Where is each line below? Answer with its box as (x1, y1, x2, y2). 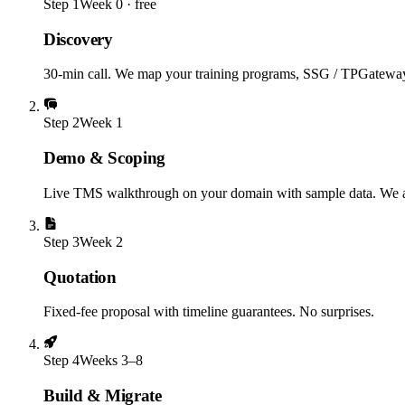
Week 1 (80, 115, 123, 131)
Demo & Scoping (43, 148, 165, 168)
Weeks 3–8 (80, 353, 143, 369)
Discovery (43, 29, 113, 49)
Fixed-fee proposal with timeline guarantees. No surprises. (43, 304, 374, 320)
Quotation (43, 267, 117, 287)
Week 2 (80, 233, 123, 250)
